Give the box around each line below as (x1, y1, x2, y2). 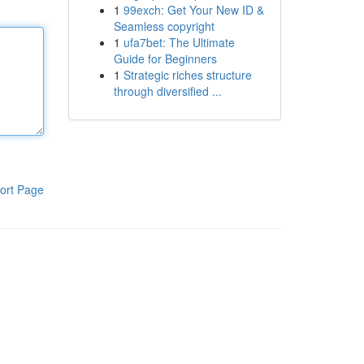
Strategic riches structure (123, 67, 252, 83)
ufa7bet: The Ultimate (123, 34, 235, 50)
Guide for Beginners (113, 50, 217, 67)
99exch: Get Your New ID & (123, 2, 264, 18)
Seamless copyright (113, 18, 214, 34)
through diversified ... (113, 83, 222, 99)
